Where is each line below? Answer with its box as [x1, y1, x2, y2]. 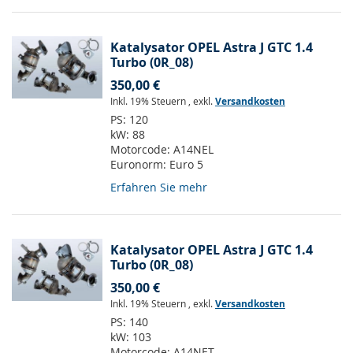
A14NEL [173, 142, 214, 158]
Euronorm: [110, 157, 169, 173]
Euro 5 [169, 157, 203, 173]
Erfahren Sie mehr [110, 180, 207, 195]
